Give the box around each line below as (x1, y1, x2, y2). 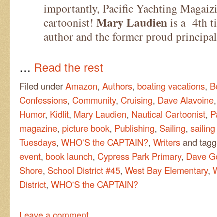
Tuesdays (19, 135, 56, 148)
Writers (153, 135, 180, 148)
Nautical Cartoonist (131, 107, 205, 120)
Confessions (19, 93, 67, 106)
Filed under (19, 79, 65, 92)
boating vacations (137, 79, 205, 92)
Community (72, 93, 116, 106)
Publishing (114, 121, 155, 134)
